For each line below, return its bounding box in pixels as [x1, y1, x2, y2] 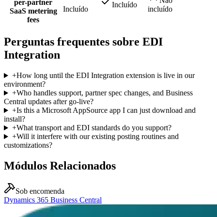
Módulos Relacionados [4, 159, 116, 172]
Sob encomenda [15, 187, 64, 196]
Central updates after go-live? [4, 97, 93, 106]
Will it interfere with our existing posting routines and [16, 132, 179, 141]
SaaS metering [9, 7, 57, 15]
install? [4, 115, 25, 124]
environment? [4, 80, 46, 89]
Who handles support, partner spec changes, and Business [16, 89, 193, 97]
